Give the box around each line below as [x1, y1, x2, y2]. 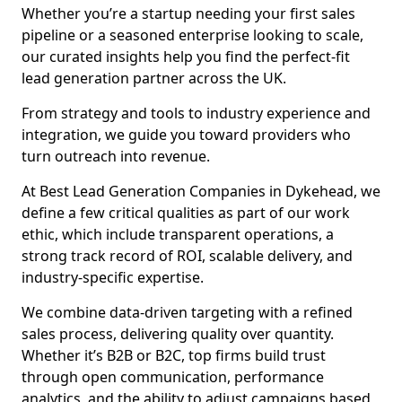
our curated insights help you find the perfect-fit [22, 47, 350, 66]
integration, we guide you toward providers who [22, 125, 351, 144]
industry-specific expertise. [22, 267, 204, 287]
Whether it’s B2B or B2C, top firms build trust [22, 345, 326, 365]
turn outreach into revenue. [22, 146, 210, 166]
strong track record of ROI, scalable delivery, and [22, 246, 353, 266]
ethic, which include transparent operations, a [22, 224, 334, 244]
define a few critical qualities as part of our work [22, 203, 350, 223]
